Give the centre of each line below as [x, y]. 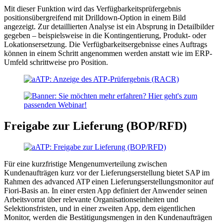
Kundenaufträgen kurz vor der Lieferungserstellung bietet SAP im [107, 172]
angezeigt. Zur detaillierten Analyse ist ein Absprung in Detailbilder [109, 26]
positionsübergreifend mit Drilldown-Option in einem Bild [95, 17]
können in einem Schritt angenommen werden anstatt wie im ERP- [108, 53]
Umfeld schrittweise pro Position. [57, 62]
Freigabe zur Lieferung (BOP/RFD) [95, 126]
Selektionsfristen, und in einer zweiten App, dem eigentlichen [100, 208]
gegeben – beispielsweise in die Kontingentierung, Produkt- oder [105, 35]
